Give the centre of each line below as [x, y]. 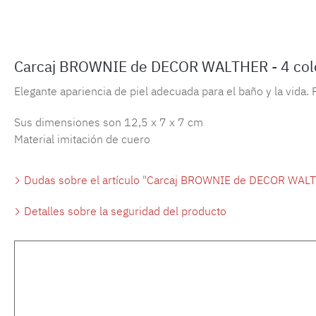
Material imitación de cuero [82, 139]
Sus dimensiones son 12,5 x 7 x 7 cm [109, 122]
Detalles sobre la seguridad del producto [124, 211]
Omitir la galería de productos [116, 266]
